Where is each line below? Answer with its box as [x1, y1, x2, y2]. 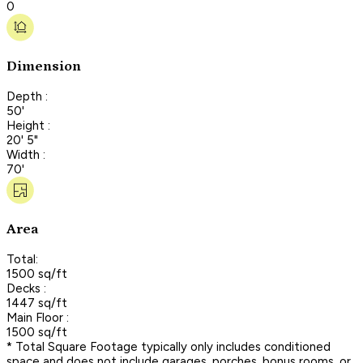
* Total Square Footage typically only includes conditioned [6, 339, 331, 354]
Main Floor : [6, 310, 69, 325]
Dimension [6, 58, 81, 75]
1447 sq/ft [6, 295, 67, 310]
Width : [6, 147, 45, 162]
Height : [6, 117, 50, 133]
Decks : [6, 280, 46, 296]
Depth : [6, 88, 48, 104]
